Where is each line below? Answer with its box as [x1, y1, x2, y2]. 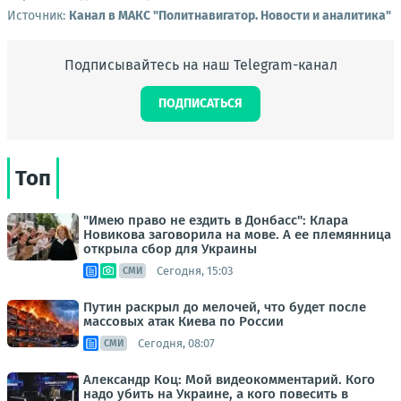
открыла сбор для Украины [83, 241, 257, 257]
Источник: [7, 8, 69, 23]
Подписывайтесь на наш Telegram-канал [64, 56, 337, 73]
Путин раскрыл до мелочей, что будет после [83, 299, 366, 315]
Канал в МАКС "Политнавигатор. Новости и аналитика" [69, 8, 391, 23]
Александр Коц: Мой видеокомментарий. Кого [83, 371, 375, 388]
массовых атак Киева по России [83, 313, 284, 329]
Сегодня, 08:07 [138, 336, 215, 350]
